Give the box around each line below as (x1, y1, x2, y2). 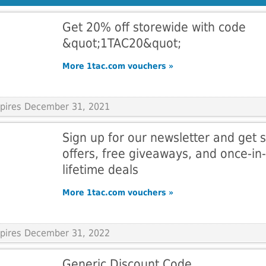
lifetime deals (62, 162, 138, 177)
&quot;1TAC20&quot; (62, 36, 181, 50)
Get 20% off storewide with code (62, 20, 246, 34)
